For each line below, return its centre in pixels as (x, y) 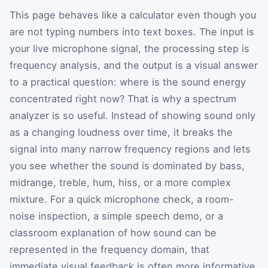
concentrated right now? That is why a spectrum (123, 98)
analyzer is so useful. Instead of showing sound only (133, 115)
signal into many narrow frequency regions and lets (130, 149)
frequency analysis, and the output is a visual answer (134, 65)
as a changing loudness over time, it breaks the (121, 132)
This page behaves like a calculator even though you (133, 15)
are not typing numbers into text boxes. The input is (132, 31)
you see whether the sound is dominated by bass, (127, 165)
